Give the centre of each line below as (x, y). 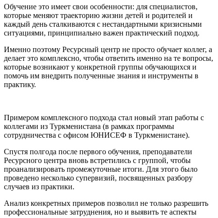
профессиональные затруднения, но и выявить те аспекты (100, 212)
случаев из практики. (39, 186)
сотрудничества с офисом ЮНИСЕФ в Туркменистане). (97, 135)
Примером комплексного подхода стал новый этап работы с (104, 117)
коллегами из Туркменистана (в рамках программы (89, 126)
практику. (20, 84)
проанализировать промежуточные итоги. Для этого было (101, 169)
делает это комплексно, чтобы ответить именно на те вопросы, (109, 58)
